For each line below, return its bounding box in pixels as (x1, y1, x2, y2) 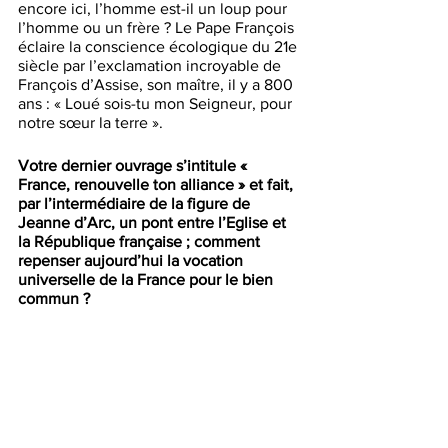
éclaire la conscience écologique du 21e (18, 38, 301, 56)
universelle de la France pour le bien (18, 271, 277, 289)
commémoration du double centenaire (18, 409, 290, 427)
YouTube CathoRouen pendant (18, 371, 240, 389)
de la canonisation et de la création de (18, 428, 288, 446)
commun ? (18, 290, 90, 308)
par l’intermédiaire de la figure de (18, 195, 254, 213)
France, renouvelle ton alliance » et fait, (18, 176, 297, 194)
